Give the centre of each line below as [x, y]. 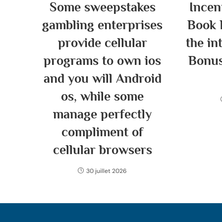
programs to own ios [103, 61]
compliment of [103, 132]
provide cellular [102, 43]
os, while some [103, 96]
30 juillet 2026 [107, 171]
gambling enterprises [103, 25]
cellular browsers [102, 150]
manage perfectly [103, 114]
